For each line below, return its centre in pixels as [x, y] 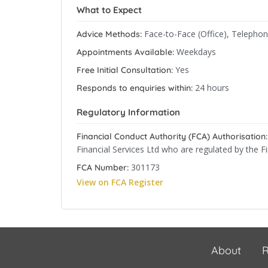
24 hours [212, 88]
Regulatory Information [128, 112]
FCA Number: [103, 167]
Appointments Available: [125, 52]
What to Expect [109, 10]
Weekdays [196, 52]
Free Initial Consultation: [125, 70]
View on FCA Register [120, 182]
